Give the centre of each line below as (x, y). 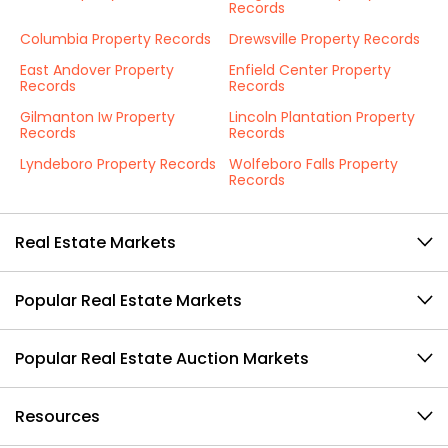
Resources (57, 416)
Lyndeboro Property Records (118, 164)
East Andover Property (97, 70)
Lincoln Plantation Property (322, 117)
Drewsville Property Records (324, 39)
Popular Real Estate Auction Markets (162, 358)
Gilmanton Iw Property (97, 117)
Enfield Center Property (310, 70)
